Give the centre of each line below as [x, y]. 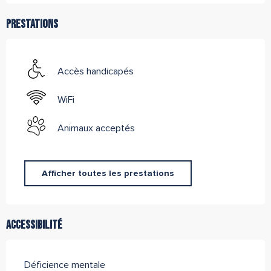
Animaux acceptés [96, 128]
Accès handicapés [96, 71]
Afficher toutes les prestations [108, 173]
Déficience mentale [65, 265]
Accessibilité [34, 225]
